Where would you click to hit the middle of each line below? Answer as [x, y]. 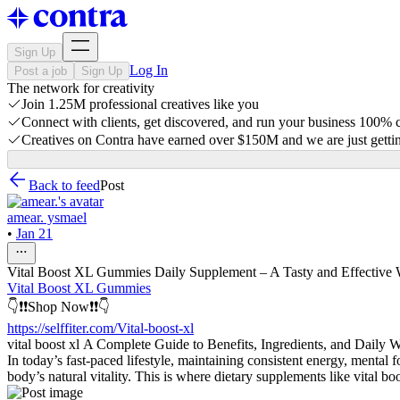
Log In [149, 70]
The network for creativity [81, 88]
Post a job [41, 71]
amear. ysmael [47, 217]
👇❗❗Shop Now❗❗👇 [58, 307]
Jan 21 [34, 233]
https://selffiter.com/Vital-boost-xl [100, 328]
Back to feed [64, 185]
